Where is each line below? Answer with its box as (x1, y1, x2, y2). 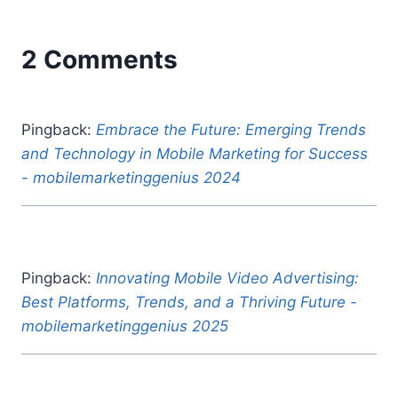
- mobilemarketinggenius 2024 (21, 168, 241, 187)
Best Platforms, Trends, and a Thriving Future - (21, 292, 357, 311)
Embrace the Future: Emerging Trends (96, 120, 366, 139)
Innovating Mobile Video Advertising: (96, 268, 359, 287)
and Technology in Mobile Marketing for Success (21, 144, 368, 163)
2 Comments (21, 44, 178, 75)
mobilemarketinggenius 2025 (21, 316, 228, 335)
